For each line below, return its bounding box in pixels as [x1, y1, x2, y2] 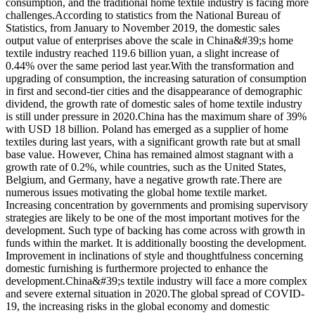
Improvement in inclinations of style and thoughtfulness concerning [6, 249, 303, 262]
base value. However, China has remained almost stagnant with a [6, 148, 293, 160]
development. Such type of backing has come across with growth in [6, 224, 305, 236]
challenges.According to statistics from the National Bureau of [6, 8, 281, 21]
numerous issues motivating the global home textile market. [6, 186, 267, 198]
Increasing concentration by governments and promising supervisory [6, 198, 308, 211]
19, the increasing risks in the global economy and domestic [6, 300, 269, 312]
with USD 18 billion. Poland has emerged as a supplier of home [6, 122, 288, 135]
